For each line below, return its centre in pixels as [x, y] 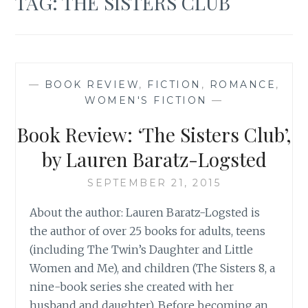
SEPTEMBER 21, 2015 [154, 183]
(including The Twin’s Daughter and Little [142, 249]
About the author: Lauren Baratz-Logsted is [145, 212]
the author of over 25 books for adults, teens [148, 231]
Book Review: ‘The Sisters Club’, [154, 134]
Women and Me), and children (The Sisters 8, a [153, 268]
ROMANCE [242, 84]
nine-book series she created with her [132, 286]
